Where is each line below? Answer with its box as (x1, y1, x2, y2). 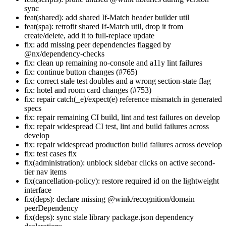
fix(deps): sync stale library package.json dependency (24, 212, 194, 221)
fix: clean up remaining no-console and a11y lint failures (24, 58, 202, 67)
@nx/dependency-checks (24, 49, 104, 58)
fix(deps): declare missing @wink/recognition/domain (24, 194, 195, 203)
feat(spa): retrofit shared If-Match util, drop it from (24, 22, 183, 31)
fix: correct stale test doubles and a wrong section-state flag (24, 76, 211, 85)
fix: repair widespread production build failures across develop (24, 140, 222, 149)
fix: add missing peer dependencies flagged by (24, 40, 171, 49)
